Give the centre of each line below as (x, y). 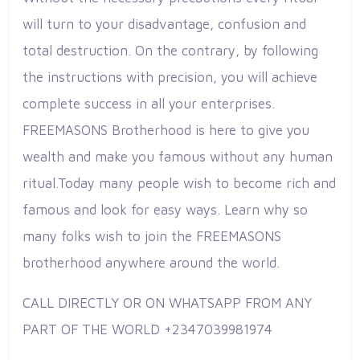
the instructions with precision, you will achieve (170, 77)
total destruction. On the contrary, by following (170, 50)
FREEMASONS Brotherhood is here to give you (166, 130)
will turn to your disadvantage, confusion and (164, 24)
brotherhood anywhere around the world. (151, 262)
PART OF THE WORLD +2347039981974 (147, 329)
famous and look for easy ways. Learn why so (165, 209)
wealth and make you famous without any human (178, 156)
